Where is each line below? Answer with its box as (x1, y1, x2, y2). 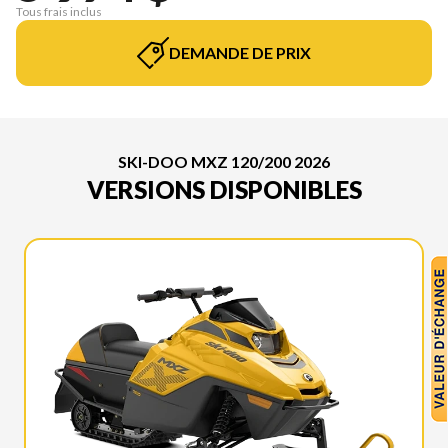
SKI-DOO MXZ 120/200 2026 (118, 151, 330, 171)
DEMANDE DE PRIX (169, 42, 311, 62)
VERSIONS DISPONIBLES (86, 174, 362, 204)
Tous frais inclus (16, 3, 102, 19)
